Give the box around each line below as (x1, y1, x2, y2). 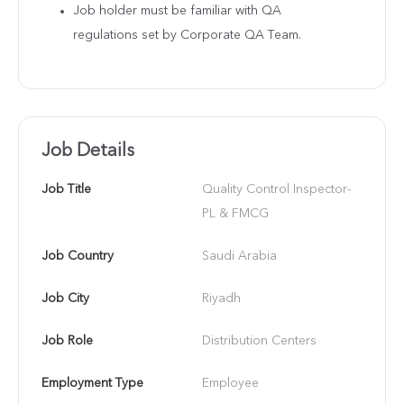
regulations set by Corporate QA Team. (73, 28, 301, 41)
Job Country (41, 249, 114, 262)
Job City (41, 291, 89, 305)
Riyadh (202, 291, 241, 305)
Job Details (41, 142, 134, 161)
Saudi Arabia (202, 249, 277, 262)
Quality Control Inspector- (202, 182, 351, 196)
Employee (202, 376, 259, 390)
